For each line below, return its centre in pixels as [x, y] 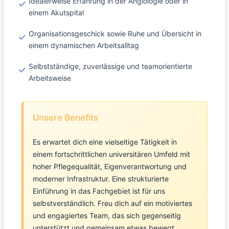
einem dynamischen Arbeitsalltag [84, 45]
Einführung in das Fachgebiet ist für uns [99, 191]
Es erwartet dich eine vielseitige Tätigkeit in [105, 142]
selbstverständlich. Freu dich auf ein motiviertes [112, 203]
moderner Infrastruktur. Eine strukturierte [100, 179]
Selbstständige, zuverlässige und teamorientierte [110, 66]
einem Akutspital [56, 12]
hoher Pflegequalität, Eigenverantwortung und [109, 167]
